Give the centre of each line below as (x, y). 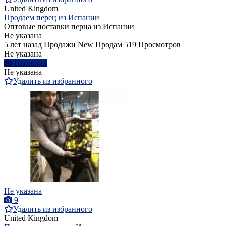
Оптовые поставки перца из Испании (69, 27)
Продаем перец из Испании (52, 18)
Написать (31, 63)
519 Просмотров (152, 45)
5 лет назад (23, 45)
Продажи (60, 45)
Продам (109, 45)
